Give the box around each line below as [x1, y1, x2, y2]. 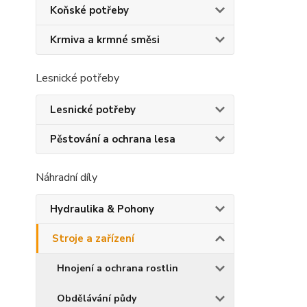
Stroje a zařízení [52, 232, 134, 245]
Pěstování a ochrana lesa [50, 132, 175, 146]
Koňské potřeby [50, 3, 129, 17]
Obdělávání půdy [57, 292, 136, 305]
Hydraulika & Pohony [50, 202, 154, 216]
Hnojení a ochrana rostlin [57, 262, 178, 275]
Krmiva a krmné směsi [50, 33, 160, 47]
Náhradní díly [36, 170, 97, 185]
